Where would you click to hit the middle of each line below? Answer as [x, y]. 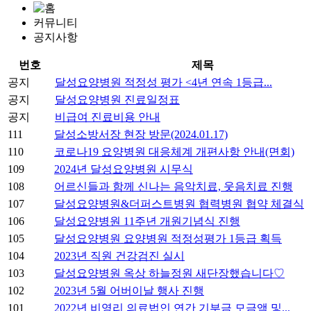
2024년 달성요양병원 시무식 [124, 169]
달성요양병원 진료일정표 [117, 100]
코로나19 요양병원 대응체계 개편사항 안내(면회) [174, 152]
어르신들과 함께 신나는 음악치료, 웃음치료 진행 [174, 187]
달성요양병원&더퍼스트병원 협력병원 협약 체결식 [179, 204]
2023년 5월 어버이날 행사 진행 [129, 291]
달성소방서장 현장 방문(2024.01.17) [141, 135]
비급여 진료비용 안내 [108, 117]
